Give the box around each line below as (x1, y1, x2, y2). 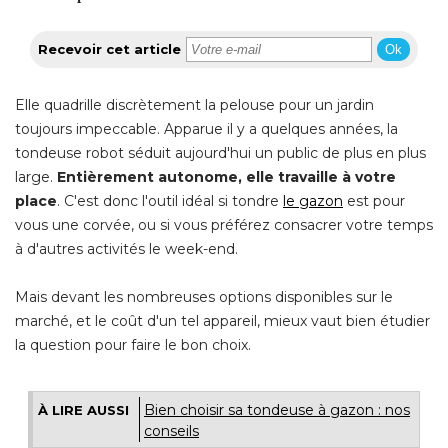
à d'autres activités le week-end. (15, 239, 238, 258)
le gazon (283, 191, 343, 210)
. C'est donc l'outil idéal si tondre (57, 191, 283, 210)
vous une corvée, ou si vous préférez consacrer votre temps (15, 215, 433, 234)
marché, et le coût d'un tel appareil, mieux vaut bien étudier (15, 311, 430, 330)
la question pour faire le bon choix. (15, 335, 251, 354)
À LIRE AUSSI (38, 401, 129, 418)
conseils (144, 421, 199, 440)
